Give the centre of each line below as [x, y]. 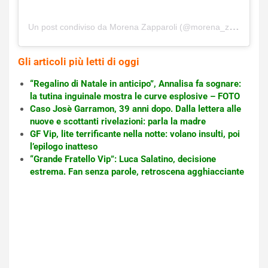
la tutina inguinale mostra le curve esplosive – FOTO [135, 97]
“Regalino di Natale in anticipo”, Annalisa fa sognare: [135, 84]
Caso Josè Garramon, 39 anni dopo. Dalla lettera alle [135, 109]
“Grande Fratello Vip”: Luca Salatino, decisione [123, 159]
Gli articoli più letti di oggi [79, 62]
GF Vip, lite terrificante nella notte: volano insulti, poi [135, 134]
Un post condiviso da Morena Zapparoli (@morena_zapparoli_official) [234, 27]
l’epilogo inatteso [64, 147]
